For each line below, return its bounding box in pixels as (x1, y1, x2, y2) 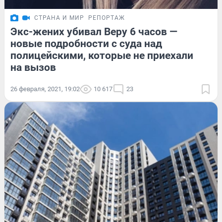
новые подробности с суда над (10, 38, 162, 50)
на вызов (10, 61, 56, 74)
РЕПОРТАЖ (88, 14, 125, 22)
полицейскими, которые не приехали (10, 50, 193, 62)
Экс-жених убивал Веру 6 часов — (10, 26, 177, 38)
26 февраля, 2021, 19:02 (10, 85, 80, 93)
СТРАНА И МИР (34, 14, 84, 22)
